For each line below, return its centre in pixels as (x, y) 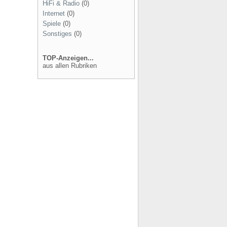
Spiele (52, 24)
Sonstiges (57, 34)
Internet (54, 13)
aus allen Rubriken (70, 66)
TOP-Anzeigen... (68, 58)
